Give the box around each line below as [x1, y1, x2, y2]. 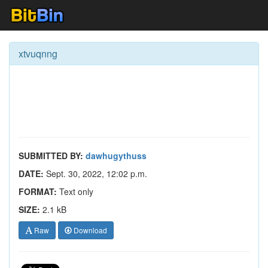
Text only [57, 185, 93, 197]
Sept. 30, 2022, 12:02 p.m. [44, 167, 147, 179]
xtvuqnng [19, 47, 57, 60]
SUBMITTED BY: [19, 150, 83, 162]
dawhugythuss [86, 150, 147, 162]
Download [72, 225, 107, 235]
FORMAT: [19, 185, 57, 197]
